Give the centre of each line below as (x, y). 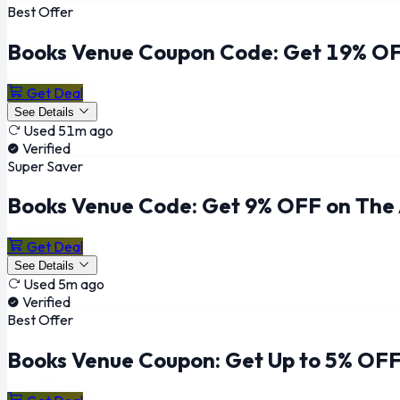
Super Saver (45, 166)
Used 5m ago (64, 284)
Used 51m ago (68, 130)
